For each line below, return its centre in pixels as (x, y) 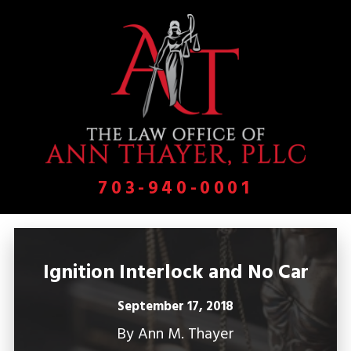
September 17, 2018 (175, 307)
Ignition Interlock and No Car (175, 273)
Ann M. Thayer (186, 334)
